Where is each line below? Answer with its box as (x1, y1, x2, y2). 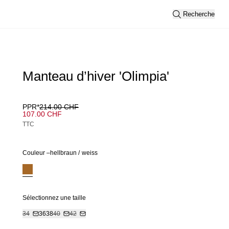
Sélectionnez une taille (22, 194, 86, 201)
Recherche (183, 10, 215, 18)
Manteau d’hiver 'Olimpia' (22, 68, 169, 84)
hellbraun (50, 149, 78, 156)
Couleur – (22, 149, 50, 156)
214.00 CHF (39, 103, 79, 111)
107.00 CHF (22, 110, 62, 118)
